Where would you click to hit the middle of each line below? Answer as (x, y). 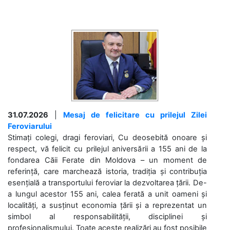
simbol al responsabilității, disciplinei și (107, 216)
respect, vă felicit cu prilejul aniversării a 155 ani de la (107, 149)
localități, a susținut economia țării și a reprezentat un (107, 205)
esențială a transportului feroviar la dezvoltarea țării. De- (107, 183)
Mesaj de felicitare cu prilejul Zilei (135, 115)
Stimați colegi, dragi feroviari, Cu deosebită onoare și (107, 137)
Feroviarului (30, 126)
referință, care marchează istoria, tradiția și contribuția (107, 171)
